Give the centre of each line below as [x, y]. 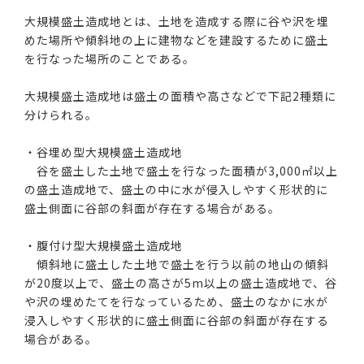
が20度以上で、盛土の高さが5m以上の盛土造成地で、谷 [181, 283]
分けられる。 [61, 115]
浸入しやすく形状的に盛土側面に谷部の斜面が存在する [177, 320]
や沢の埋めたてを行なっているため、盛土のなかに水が [177, 301]
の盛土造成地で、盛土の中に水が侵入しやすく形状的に [177, 189]
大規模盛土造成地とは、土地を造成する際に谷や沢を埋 [177, 21]
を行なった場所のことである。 [110, 58]
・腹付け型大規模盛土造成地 [104, 245]
